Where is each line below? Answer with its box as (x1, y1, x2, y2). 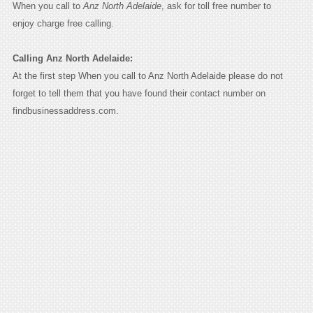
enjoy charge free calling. (12, 17, 114, 29)
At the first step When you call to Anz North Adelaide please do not (12, 70, 283, 81)
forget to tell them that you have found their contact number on (12, 87, 265, 99)
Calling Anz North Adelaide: (12, 52, 133, 64)
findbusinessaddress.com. (12, 105, 119, 116)
